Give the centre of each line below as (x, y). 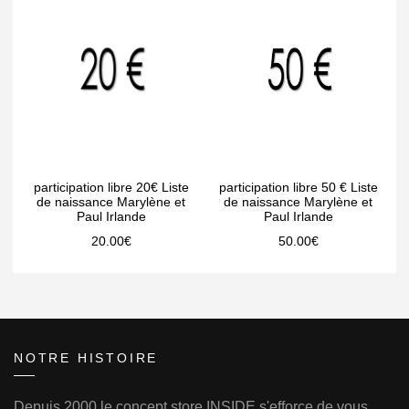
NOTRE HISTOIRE (86, 358)
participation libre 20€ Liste (111, 187)
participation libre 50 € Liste (298, 187)
